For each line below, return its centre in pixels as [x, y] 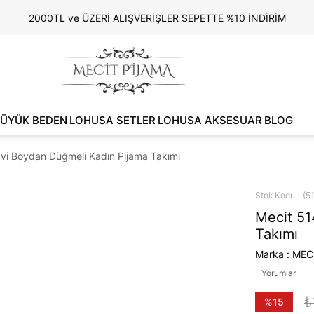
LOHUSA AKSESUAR [210, 120]
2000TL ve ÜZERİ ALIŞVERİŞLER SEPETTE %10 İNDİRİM [157, 18]
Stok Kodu [275, 195]
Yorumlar [279, 273]
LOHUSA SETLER [112, 120]
